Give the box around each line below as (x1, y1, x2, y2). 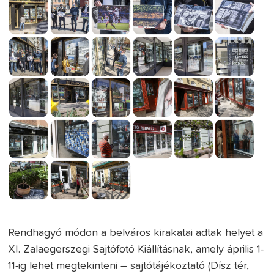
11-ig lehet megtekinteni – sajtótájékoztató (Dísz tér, (8, 261, 250, 272)
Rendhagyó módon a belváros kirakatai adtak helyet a (8, 228, 264, 239)
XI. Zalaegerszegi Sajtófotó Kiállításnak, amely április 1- (8, 244, 264, 256)
